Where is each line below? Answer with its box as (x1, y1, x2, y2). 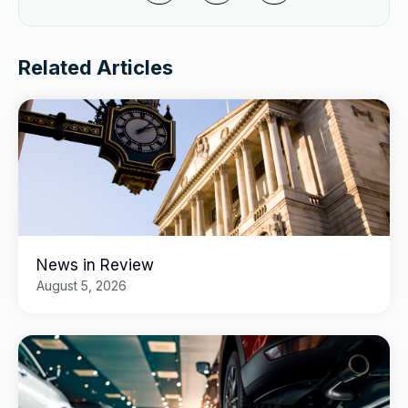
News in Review (36, 256, 154, 275)
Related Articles (18, 56, 173, 80)
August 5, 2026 (36, 278, 127, 294)
